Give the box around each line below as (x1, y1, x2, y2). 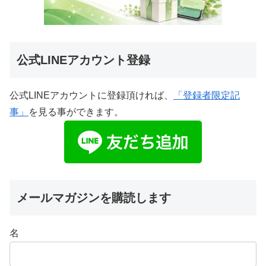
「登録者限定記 (173, 90, 240, 100)
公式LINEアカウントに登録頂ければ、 (9, 90, 173, 100)
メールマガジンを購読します (17, 191, 171, 205)
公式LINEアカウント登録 (17, 53, 150, 66)
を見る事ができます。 (28, 106, 123, 117)
